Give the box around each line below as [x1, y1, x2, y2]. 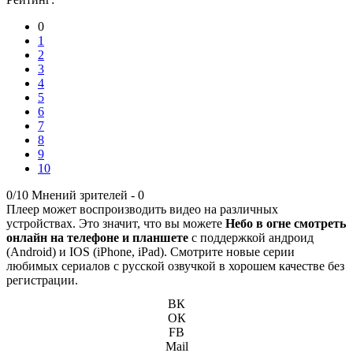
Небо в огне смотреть [225, 216, 346, 230]
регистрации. [6, 273, 78, 287]
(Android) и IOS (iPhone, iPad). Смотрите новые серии [6, 244, 295, 258]
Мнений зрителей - [32, 188, 138, 202]
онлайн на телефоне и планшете [6, 230, 188, 244]
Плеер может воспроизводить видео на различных [6, 202, 278, 216]
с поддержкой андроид [188, 230, 314, 244]
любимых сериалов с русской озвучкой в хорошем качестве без [6, 258, 344, 273]
